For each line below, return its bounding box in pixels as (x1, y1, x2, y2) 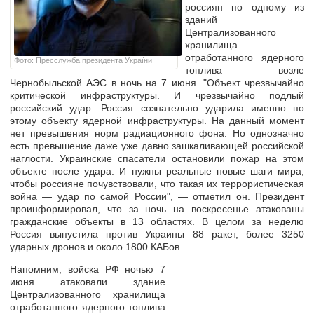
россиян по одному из (185, 1, 304, 13)
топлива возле (185, 64, 304, 76)
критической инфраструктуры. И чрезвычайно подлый (10, 90, 304, 101)
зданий (185, 14, 217, 25)
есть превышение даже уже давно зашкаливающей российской (10, 140, 304, 151)
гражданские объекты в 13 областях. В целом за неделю (10, 216, 304, 227)
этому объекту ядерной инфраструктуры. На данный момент (10, 115, 304, 126)
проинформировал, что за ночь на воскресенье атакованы (10, 203, 304, 214)
